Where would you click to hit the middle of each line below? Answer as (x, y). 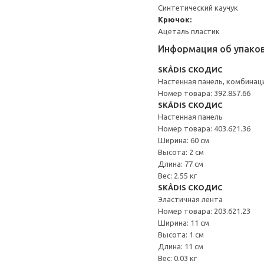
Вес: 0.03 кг (177, 258)
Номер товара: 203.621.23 (204, 211)
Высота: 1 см (181, 235)
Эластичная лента (190, 199)
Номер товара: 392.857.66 (204, 93)
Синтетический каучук (198, 8)
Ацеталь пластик (189, 31)
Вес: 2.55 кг (177, 176)
